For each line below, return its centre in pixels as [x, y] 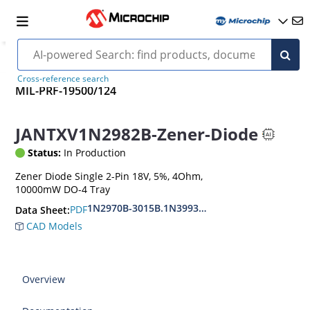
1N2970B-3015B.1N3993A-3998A [162, 208]
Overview [44, 279]
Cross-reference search [63, 79]
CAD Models [53, 226]
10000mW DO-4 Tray [63, 189]
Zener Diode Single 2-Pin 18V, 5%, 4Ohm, [109, 176]
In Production [94, 152]
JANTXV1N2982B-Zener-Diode [137, 134]
